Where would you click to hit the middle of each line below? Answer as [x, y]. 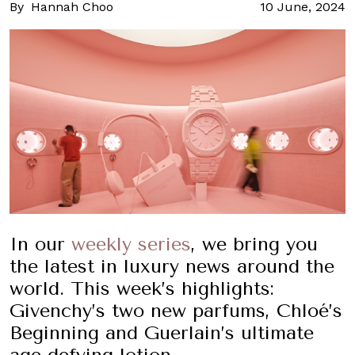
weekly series [131, 244]
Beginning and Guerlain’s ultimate [162, 332]
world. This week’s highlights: [142, 288]
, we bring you [254, 244]
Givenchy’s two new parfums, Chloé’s [176, 310]
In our [40, 244]
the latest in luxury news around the [172, 266]
